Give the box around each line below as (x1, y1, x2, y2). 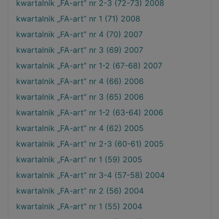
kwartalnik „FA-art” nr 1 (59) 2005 (16, 154, 142, 164)
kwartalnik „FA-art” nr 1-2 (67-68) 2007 (16, 60, 162, 70)
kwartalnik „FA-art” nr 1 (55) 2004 (16, 201, 142, 211)
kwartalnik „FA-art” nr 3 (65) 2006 (16, 91, 144, 102)
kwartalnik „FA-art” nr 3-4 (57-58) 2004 (16, 170, 165, 180)
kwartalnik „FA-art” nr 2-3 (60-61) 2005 (16, 138, 164, 149)
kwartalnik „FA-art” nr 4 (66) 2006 (16, 76, 144, 86)
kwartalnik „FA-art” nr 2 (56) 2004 (16, 185, 144, 196)
